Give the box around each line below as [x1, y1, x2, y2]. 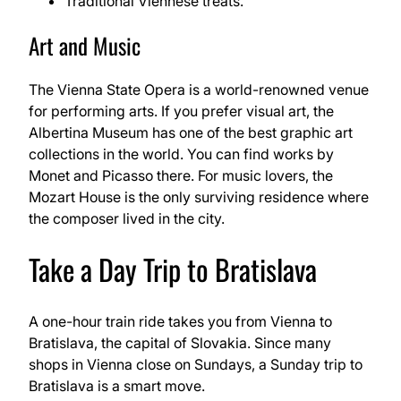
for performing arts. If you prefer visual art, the [29, 101, 334, 120]
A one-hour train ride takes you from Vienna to [29, 311, 332, 330]
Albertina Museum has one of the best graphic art [29, 123, 353, 141]
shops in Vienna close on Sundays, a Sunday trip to [29, 354, 363, 373]
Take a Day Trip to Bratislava [29, 248, 317, 291]
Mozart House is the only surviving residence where [29, 187, 369, 206]
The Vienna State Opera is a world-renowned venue [29, 80, 369, 98]
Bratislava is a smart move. [29, 376, 205, 395]
